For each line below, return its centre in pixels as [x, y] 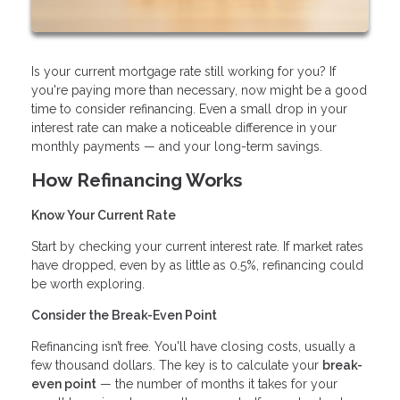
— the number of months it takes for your [217, 383]
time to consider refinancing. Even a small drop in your [189, 108]
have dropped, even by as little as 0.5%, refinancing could [197, 265]
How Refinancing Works [137, 179]
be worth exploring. [88, 283]
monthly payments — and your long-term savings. [177, 146]
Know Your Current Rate [104, 215]
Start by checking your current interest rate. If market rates [197, 246]
